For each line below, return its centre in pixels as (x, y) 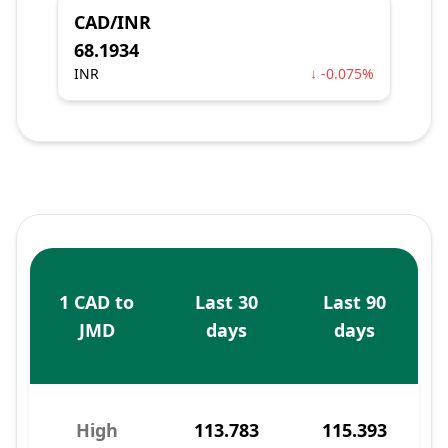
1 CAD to (96, 302)
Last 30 (226, 302)
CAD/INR (112, 22)
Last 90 (354, 302)
